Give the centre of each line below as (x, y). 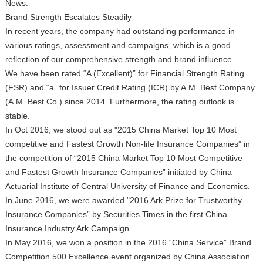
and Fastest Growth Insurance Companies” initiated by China (118, 172)
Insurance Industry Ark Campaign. (69, 228)
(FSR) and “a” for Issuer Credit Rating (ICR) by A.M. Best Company (130, 87)
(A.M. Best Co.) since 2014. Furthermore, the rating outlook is (119, 102)
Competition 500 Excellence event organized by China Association (127, 257)
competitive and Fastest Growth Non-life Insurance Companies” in (127, 144)
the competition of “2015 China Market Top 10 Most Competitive (124, 158)
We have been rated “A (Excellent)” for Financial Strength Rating (124, 73)
